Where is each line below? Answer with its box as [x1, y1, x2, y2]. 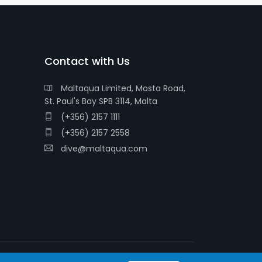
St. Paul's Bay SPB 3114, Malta [44, 95, 157, 107]
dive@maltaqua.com [58, 143, 147, 154]
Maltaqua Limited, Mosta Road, [58, 82, 185, 94]
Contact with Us [44, 54, 130, 68]
